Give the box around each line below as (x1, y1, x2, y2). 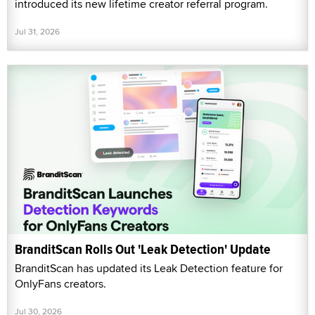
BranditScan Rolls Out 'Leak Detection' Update (15, 238, 271, 259)
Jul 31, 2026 (15, 25, 60, 38)
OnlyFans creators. (15, 275, 106, 292)
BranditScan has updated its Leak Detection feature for (15, 259, 283, 276)
